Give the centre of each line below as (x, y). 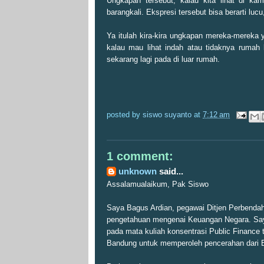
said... (170, 172)
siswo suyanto (167, 115)
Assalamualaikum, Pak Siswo (158, 184)
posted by (125, 115)
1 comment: (140, 156)
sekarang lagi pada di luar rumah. (163, 60)
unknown (138, 172)
